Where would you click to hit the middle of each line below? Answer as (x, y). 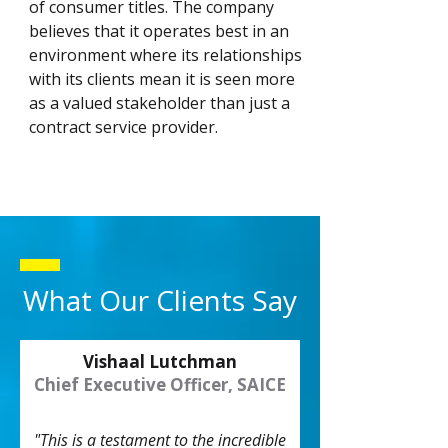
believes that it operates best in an (159, 31)
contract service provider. (123, 127)
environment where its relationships (165, 55)
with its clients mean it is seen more (162, 79)
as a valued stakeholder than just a (159, 103)
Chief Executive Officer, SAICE (160, 384)
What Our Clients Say (160, 300)
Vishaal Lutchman (160, 361)
